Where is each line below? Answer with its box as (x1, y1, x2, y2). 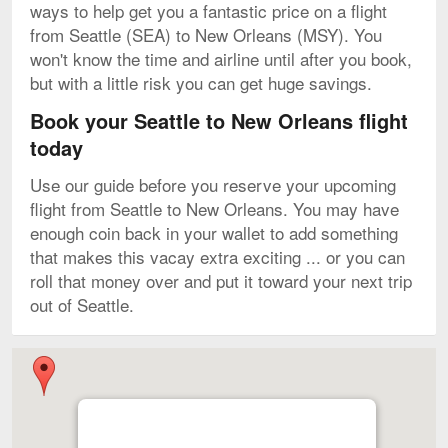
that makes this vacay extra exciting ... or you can (30, 244, 405, 270)
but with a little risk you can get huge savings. (30, 70, 372, 96)
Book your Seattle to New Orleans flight (30, 106, 408, 136)
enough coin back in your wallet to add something (30, 220, 398, 246)
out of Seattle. (30, 292, 134, 318)
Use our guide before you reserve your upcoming (30, 172, 396, 198)
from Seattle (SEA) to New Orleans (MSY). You (30, 22, 382, 48)
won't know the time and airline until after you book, (30, 46, 412, 72)
